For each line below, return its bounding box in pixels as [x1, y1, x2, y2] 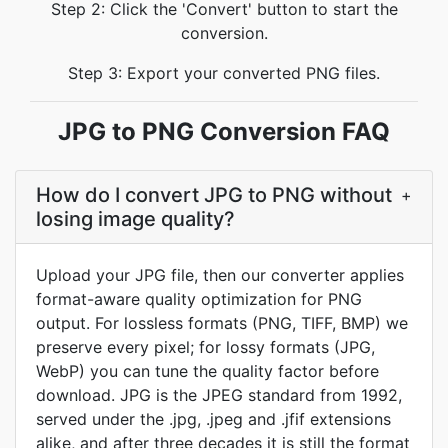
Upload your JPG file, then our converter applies [36, 265, 404, 285]
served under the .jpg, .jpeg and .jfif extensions [36, 409, 391, 429]
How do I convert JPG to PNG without [36, 183, 392, 207]
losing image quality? [36, 207, 235, 231]
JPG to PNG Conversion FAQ [58, 117, 390, 146]
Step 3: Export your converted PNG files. [68, 63, 380, 83]
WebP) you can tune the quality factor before [36, 361, 379, 381]
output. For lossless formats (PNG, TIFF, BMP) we [36, 313, 408, 333]
